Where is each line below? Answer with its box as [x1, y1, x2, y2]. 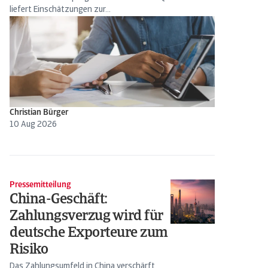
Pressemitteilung [10, 181, 71, 190]
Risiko [10, 243, 48, 257]
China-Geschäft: [10, 193, 108, 207]
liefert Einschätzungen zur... [10, 5, 111, 14]
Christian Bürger [10, 108, 68, 117]
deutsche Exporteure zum [10, 226, 168, 240]
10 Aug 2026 [10, 120, 57, 129]
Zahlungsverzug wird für [10, 209, 163, 224]
